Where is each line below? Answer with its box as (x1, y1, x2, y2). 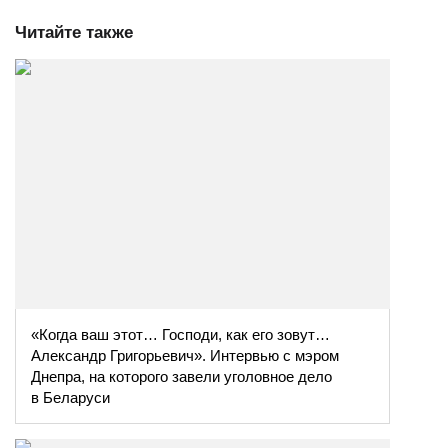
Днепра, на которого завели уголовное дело (31, 367, 332, 385)
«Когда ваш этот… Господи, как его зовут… (31, 325, 330, 343)
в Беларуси (31, 388, 110, 406)
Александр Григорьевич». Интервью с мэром (31, 346, 339, 364)
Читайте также (15, 23, 133, 42)
